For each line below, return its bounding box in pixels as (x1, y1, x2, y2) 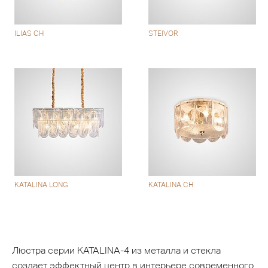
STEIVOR (148, 29, 178, 38)
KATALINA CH (148, 180, 194, 189)
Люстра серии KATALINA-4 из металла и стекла (12, 245, 221, 257)
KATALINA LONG (14, 180, 69, 189)
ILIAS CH (14, 29, 44, 38)
